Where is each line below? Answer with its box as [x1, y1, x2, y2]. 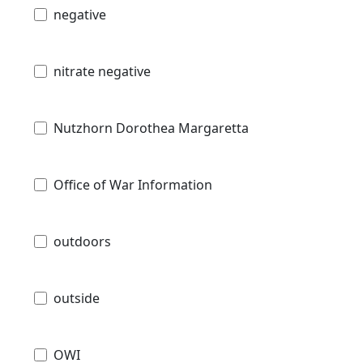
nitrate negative [53, 62, 151, 81]
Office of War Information [53, 176, 212, 194]
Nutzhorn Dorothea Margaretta [53, 119, 249, 138]
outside [53, 289, 100, 308]
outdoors [53, 233, 111, 251]
